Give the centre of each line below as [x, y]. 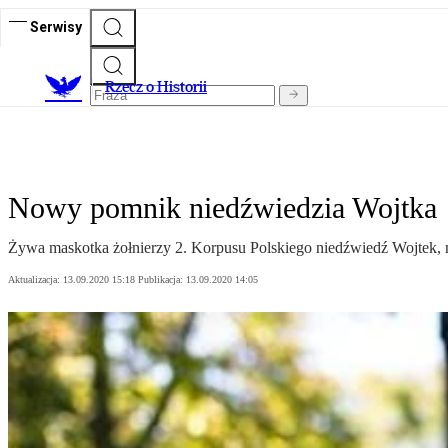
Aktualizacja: [35, 280]
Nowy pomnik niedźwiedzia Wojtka [222, 208]
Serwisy [56, 26]
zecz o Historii [161, 87]
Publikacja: [162, 280]
